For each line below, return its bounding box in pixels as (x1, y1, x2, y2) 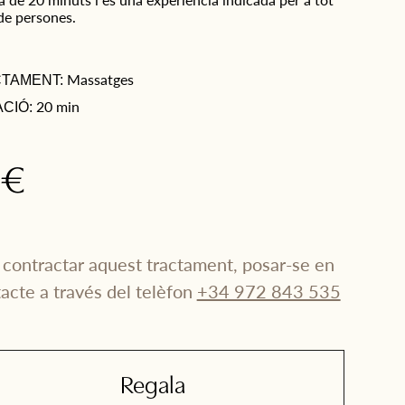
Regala (120, 375, 186, 400)
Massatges (67, 69, 135, 89)
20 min (36, 96, 80, 117)
